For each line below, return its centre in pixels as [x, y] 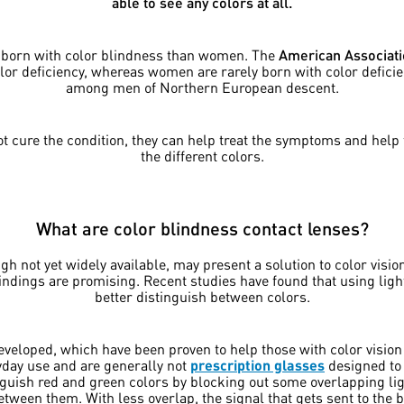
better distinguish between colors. [202, 297]
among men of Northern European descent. [202, 87]
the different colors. [202, 156]
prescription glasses [257, 365]
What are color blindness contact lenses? [202, 229]
